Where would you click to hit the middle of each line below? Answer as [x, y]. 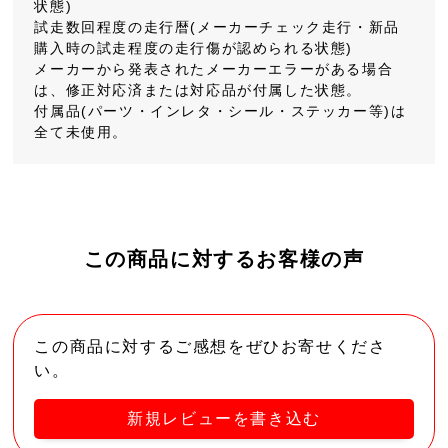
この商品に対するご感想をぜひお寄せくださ [210, 346]
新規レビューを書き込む [224, 418]
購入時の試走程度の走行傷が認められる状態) [194, 47]
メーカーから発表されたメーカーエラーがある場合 [214, 68]
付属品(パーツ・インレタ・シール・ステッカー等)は [220, 110]
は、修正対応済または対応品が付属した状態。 [198, 89]
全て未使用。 [81, 131]
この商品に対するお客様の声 [224, 258]
